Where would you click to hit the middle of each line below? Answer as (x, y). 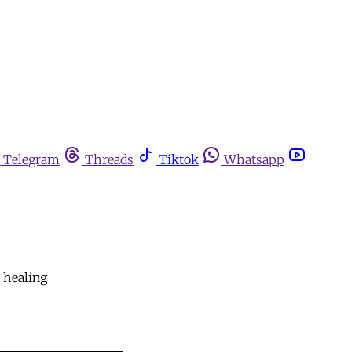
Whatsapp (254, 159)
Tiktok (179, 159)
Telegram (31, 159)
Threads (109, 159)
